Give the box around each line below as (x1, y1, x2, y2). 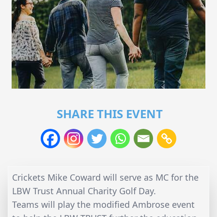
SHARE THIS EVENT (56, 105, 163, 122)
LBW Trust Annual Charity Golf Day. (12, 185, 156, 197)
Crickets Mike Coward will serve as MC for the (12, 171, 199, 183)
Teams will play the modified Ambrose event (12, 198, 195, 210)
